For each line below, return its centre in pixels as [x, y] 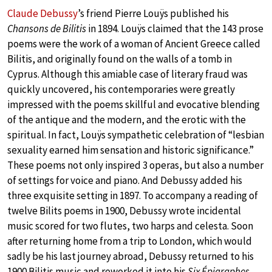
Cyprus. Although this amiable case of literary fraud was [127, 74]
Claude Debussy [42, 13]
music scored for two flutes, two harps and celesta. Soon [130, 226]
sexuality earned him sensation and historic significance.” [131, 150]
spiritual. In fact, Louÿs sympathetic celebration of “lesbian [136, 134]
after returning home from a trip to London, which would [130, 241]
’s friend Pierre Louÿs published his [153, 13]
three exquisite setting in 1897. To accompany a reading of [133, 195]
